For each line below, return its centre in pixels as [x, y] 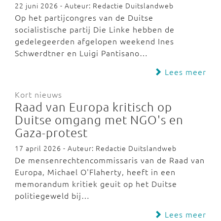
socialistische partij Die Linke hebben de [95, 29]
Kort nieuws [38, 94]
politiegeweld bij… [52, 195]
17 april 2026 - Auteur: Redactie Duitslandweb [96, 148]
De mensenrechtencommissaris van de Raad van [110, 160]
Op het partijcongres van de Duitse [84, 17]
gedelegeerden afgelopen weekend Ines [94, 41]
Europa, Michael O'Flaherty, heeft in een [95, 172]
